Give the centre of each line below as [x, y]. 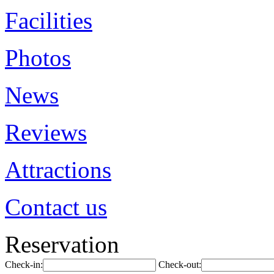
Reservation [62, 244]
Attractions [58, 170]
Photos [38, 58]
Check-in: [24, 265]
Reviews [46, 132]
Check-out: [180, 265]
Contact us [56, 207]
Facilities [49, 20]
